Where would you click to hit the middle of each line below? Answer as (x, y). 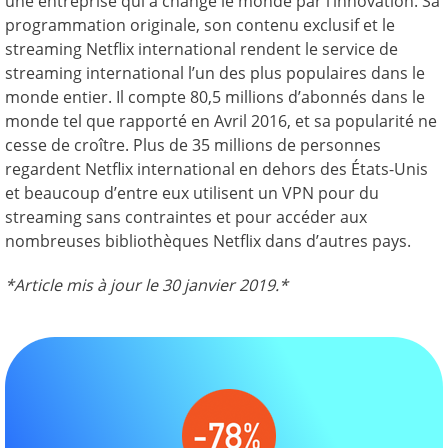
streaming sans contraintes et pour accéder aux (186, 216)
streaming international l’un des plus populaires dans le (215, 72)
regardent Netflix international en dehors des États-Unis (216, 168)
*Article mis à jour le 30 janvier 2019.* (146, 284)
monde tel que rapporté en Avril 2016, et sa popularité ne (221, 120)
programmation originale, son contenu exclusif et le (200, 24)
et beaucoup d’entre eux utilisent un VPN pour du (192, 192)
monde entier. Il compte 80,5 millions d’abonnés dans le (215, 96)
